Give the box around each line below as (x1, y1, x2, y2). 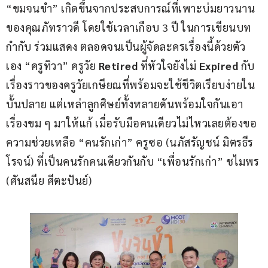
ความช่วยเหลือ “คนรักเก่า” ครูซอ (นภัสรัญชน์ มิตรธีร (6, 135, 254, 150)
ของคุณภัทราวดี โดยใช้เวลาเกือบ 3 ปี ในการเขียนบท (6, 20, 254, 35)
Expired (199, 59, 238, 73)
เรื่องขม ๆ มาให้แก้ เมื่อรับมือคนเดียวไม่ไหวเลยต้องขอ (6, 116, 257, 130)
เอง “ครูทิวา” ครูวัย (6, 59, 99, 73)
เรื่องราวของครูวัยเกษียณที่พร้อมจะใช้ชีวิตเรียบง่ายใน (6, 78, 255, 92)
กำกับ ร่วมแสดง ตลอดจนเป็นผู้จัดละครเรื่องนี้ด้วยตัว (6, 39, 245, 54)
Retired (98, 59, 141, 73)
